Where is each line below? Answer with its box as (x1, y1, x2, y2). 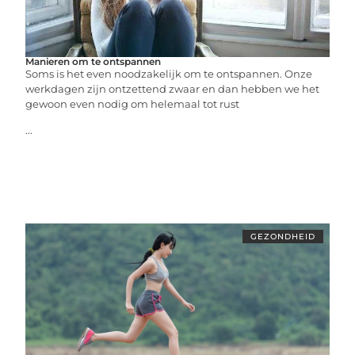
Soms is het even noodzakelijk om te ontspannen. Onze (25, 67, 313, 80)
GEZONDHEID (250, 231, 315, 242)
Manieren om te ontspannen (25, 55, 162, 67)
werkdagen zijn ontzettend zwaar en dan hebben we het (25, 82, 320, 95)
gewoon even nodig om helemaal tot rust (25, 97, 240, 110)
